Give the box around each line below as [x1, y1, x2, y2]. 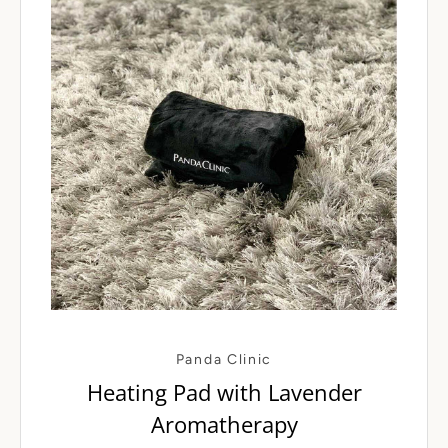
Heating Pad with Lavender [86, 377, 362, 407]
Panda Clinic [175, 351, 273, 368]
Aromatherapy [150, 409, 298, 439]
